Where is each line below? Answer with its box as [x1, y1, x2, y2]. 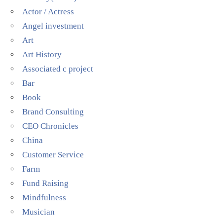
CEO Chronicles [22, 121, 79, 131]
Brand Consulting [22, 107, 84, 116]
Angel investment [22, 21, 84, 31]
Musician [22, 207, 55, 217]
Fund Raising [22, 179, 69, 188]
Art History [22, 50, 62, 59]
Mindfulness [22, 193, 67, 202]
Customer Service [22, 150, 84, 159]
